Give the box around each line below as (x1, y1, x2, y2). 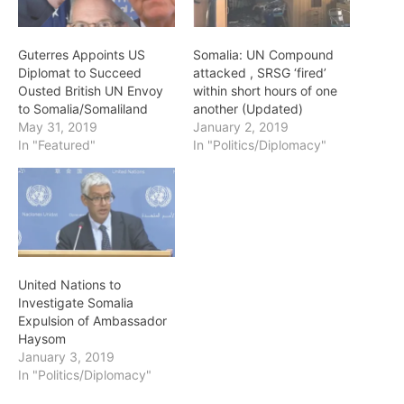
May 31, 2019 (18, 119, 97, 135)
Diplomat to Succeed (18, 65, 142, 81)
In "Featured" (18, 137, 96, 153)
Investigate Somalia (18, 295, 133, 311)
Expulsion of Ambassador (18, 313, 167, 329)
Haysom (18, 331, 66, 347)
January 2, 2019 (193, 119, 289, 135)
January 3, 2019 (18, 349, 115, 365)
